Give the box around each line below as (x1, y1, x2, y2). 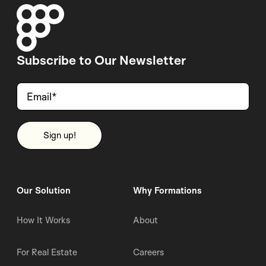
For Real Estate (17, 246, 77, 258)
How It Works (17, 214, 70, 226)
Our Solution (17, 185, 71, 197)
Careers (133, 246, 164, 258)
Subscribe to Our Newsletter (17, 52, 186, 68)
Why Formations (133, 185, 202, 197)
